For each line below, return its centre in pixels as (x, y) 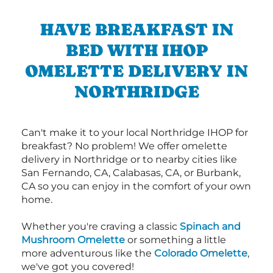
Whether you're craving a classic (101, 227)
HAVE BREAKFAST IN (136, 30)
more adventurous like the (88, 253)
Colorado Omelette (201, 253)
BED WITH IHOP (136, 50)
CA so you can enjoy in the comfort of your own (136, 186)
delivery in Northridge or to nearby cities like (129, 160)
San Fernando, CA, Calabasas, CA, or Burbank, (131, 173)
